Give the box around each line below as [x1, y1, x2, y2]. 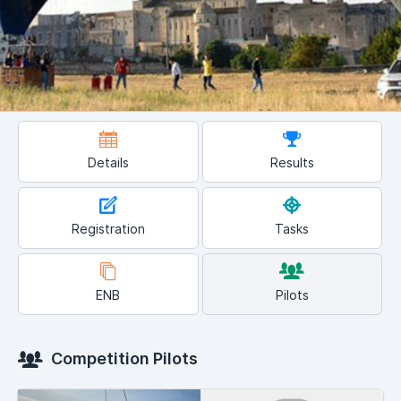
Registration [71, 221, 145, 237]
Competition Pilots [47, 349, 198, 369]
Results [269, 155, 314, 171]
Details [87, 155, 129, 171]
